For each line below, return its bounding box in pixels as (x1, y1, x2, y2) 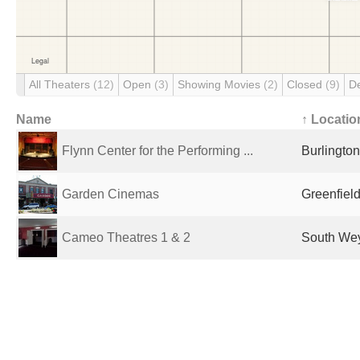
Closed (287, 78, 325, 91)
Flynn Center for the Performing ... (62, 144, 253, 157)
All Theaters (29, 78, 93, 91)
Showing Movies (178, 78, 264, 91)
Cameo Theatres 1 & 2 (62, 231, 190, 244)
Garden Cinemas (62, 187, 159, 201)
